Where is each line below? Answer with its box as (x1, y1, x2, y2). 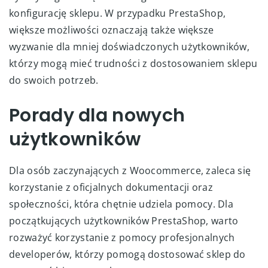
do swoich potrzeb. (9, 73, 99, 87)
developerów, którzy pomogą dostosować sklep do (9, 247, 246, 261)
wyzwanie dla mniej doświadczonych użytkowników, (9, 39, 250, 53)
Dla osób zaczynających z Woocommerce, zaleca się (9, 163, 251, 177)
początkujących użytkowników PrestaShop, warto (9, 214, 239, 227)
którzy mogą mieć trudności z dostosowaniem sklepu (9, 56, 258, 70)
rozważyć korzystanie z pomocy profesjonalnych (9, 230, 235, 244)
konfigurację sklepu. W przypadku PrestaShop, (9, 6, 226, 20)
